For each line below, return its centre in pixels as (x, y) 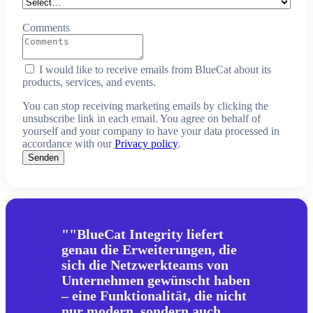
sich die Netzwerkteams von (145, 265)
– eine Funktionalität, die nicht (154, 296)
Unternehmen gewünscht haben (156, 281)
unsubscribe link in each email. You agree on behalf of (141, 119)
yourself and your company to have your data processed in (151, 131)
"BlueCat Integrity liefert (146, 234)
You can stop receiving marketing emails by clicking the (145, 106)
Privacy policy (146, 144)
